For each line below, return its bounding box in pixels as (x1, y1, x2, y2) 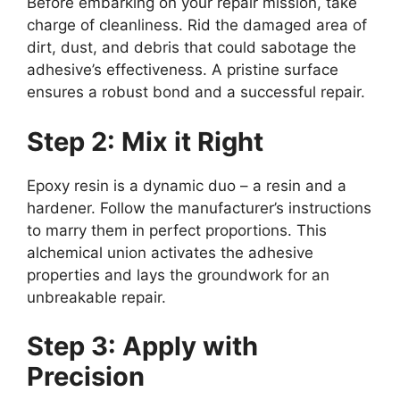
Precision (27, 361, 145, 393)
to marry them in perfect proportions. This (27, 221, 327, 239)
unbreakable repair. (27, 287, 166, 306)
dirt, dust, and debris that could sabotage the (27, 38, 356, 57)
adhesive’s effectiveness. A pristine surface (27, 61, 338, 79)
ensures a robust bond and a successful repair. (27, 83, 365, 102)
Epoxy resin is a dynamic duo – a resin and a (27, 176, 346, 195)
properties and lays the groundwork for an (27, 265, 329, 284)
